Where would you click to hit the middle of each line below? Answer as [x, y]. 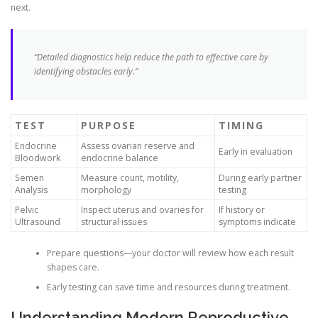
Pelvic [27, 210]
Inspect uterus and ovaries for [142, 210]
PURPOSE [109, 126]
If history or [242, 210]
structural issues [114, 222]
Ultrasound [38, 222]
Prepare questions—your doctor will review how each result [170, 253]
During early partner [260, 178]
